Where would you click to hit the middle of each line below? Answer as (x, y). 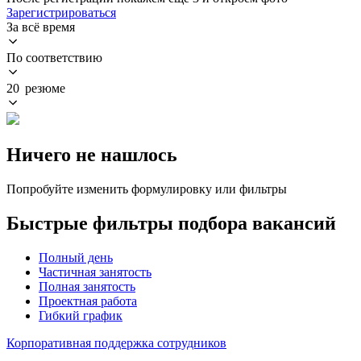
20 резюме (36, 88)
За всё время (41, 27)
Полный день (76, 257)
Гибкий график (81, 315)
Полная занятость (87, 286)
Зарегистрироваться (61, 12)
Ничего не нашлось (92, 154)
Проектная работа (88, 301)
